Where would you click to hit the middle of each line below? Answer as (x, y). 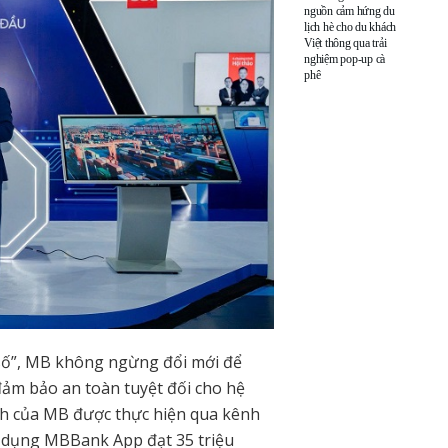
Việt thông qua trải (345, 42)
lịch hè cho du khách (350, 26)
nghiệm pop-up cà (345, 58)
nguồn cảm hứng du (349, 10)
